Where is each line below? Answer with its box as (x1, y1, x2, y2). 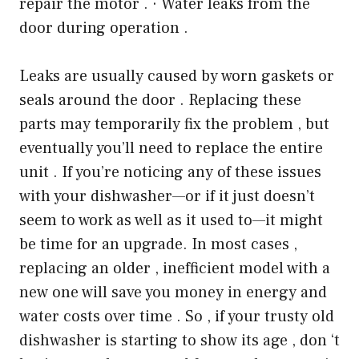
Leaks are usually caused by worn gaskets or (19, 66, 334, 87)
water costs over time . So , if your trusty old (19, 306, 334, 328)
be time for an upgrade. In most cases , (19, 234, 297, 256)
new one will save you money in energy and (19, 282, 327, 304)
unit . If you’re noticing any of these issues (19, 162, 321, 184)
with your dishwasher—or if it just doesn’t (19, 186, 315, 208)
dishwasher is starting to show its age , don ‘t (19, 330, 340, 352)
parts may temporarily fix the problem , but (19, 114, 329, 135)
